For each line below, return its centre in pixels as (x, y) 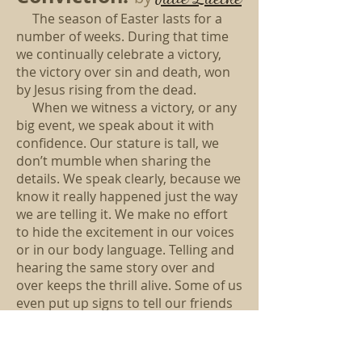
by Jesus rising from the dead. (106, 90)
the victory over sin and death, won (123, 72)
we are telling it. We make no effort (122, 214)
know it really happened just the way (127, 196)
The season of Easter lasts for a (127, 19)
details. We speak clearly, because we (128, 179)
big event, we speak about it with (115, 125)
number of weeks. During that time (122, 36)
